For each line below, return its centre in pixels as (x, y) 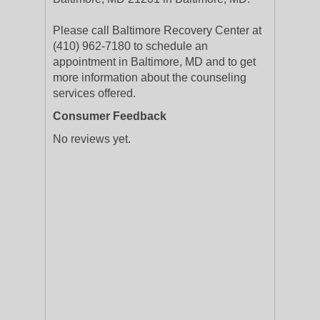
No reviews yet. (92, 139)
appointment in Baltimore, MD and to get (154, 62)
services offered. (94, 93)
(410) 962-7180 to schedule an (130, 46)
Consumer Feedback (110, 116)
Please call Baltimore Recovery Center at (157, 30)
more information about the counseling (150, 77)
